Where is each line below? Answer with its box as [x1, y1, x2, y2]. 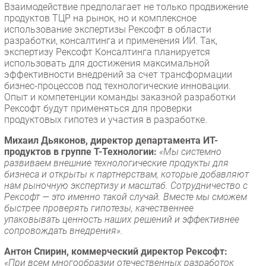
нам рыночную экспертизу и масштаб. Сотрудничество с [4, 179, 248, 191]
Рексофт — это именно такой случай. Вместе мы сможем [4, 191, 247, 202]
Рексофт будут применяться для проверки [4, 102, 192, 114]
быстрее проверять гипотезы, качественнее [4, 202, 194, 214]
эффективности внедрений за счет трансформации [4, 68, 232, 80]
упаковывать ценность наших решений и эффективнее [4, 213, 239, 225]
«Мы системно [159, 145, 221, 157]
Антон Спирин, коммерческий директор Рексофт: [4, 245, 227, 257]
